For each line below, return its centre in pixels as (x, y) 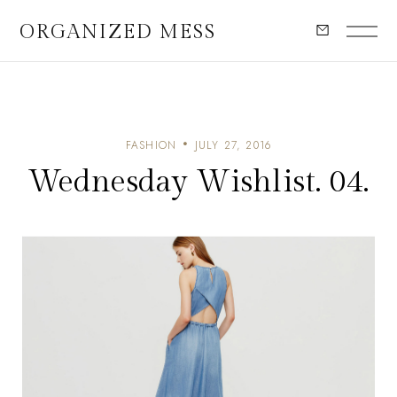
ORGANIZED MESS (118, 31)
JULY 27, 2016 (233, 145)
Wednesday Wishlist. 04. (198, 182)
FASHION (151, 145)
